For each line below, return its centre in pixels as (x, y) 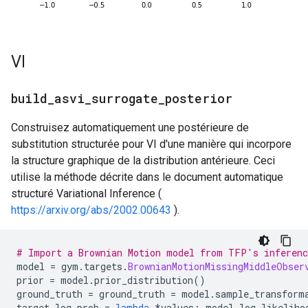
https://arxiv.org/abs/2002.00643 (91, 210)
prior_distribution (144, 280)
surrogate (125, 99)
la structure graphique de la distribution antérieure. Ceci (143, 161)
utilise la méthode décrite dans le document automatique (147, 177)
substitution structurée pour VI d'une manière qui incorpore (151, 144)
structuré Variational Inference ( (86, 194)
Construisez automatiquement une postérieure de (130, 128)
